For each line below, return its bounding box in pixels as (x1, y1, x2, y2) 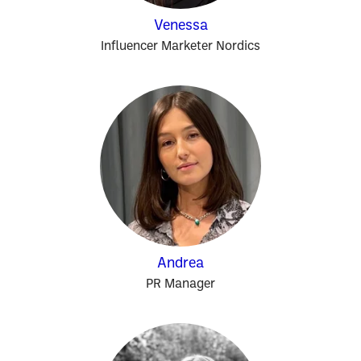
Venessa (153, 19, 208, 34)
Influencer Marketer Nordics (101, 40, 260, 53)
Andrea (157, 256, 204, 272)
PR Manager (146, 278, 215, 291)
